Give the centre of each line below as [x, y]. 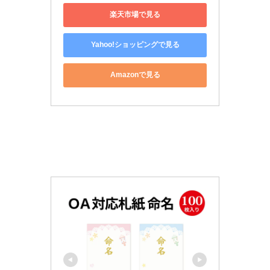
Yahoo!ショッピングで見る [135, 45]
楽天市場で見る [135, 15]
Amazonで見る [135, 75]
